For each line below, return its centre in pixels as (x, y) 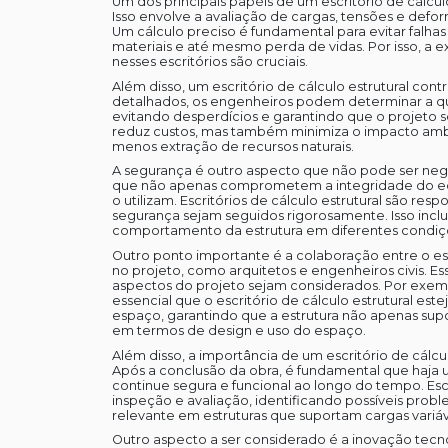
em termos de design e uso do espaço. (238, 331)
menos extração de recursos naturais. (232, 146)
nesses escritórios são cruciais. (209, 62)
